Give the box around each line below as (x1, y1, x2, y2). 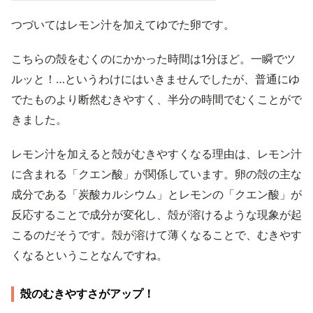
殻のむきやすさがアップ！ (20, 286, 154, 300)
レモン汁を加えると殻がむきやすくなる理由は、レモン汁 (11, 147, 302, 161)
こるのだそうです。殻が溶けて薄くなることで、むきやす (11, 228, 302, 242)
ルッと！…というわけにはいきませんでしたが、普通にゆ (11, 72, 300, 86)
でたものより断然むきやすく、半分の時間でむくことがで (11, 92, 302, 106)
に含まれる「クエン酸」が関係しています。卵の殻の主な (11, 167, 302, 181)
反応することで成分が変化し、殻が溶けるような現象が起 (11, 208, 302, 221)
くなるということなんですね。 (11, 248, 168, 262)
